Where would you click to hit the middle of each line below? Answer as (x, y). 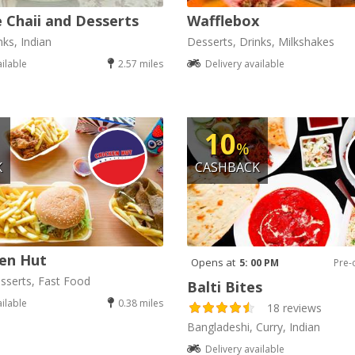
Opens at (213, 262)
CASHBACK (227, 168)
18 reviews (294, 307)
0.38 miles (140, 303)
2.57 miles (140, 64)
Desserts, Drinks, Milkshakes (260, 42)
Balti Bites (224, 286)
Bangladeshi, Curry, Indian (253, 326)
